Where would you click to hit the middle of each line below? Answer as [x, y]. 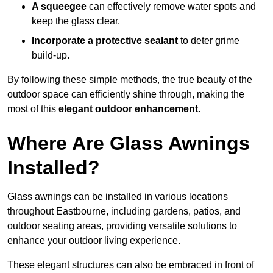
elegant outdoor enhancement [128, 109]
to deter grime [209, 41]
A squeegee [59, 7]
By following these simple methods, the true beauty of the [130, 80]
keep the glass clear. [76, 21]
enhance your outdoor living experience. [94, 241]
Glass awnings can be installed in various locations [118, 197]
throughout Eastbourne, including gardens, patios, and [124, 211]
